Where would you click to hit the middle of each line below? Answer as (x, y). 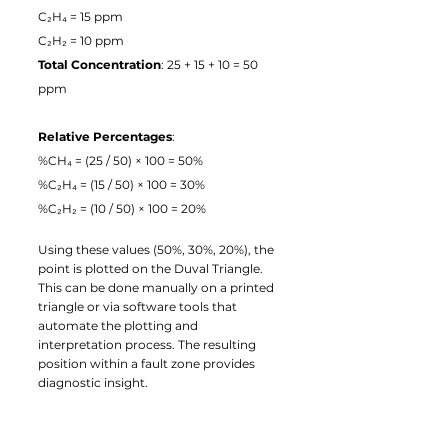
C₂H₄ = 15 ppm (80, 16)
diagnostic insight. (93, 382)
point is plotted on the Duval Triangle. (152, 268)
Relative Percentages (105, 136)
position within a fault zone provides (148, 363)
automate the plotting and (119, 325)
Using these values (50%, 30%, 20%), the (157, 249)
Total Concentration (99, 64)
